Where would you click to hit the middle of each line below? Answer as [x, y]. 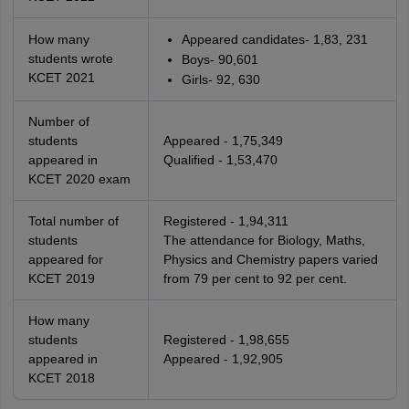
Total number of [73, 221]
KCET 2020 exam [79, 179]
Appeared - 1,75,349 [223, 141]
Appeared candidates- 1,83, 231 [274, 39]
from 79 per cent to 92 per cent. [255, 278]
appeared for [65, 259]
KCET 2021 [61, 78]
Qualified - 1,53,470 [220, 160]
